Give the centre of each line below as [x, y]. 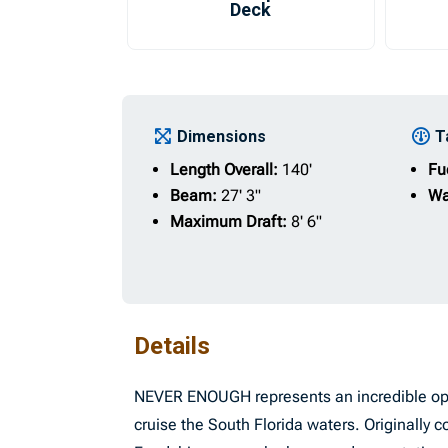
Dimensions [222, 136]
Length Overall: [226, 169]
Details [172, 346]
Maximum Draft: [231, 221]
